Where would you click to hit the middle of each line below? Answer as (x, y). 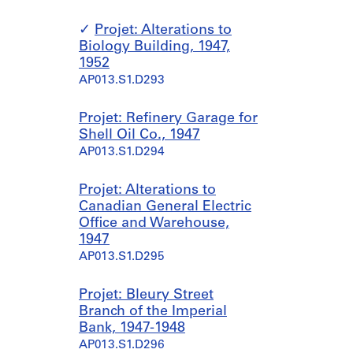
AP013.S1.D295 (122, 257)
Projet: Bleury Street (146, 295)
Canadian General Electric (165, 207)
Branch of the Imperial (153, 312)
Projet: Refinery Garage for (168, 119)
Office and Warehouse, (154, 223)
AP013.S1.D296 (122, 346)
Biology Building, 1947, (154, 47)
